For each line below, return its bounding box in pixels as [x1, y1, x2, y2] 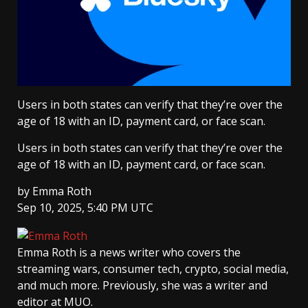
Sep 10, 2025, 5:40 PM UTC [17, 200, 153, 216]
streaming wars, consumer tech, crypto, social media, [17, 261, 289, 277]
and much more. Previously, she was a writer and [17, 278, 267, 294]
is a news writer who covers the [79, 245, 241, 261]
